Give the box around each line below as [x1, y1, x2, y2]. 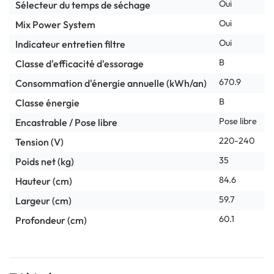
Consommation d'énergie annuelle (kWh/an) [15, 76, 207, 89]
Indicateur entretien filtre [15, 37, 125, 50]
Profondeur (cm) [15, 213, 87, 226]
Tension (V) [15, 135, 64, 148]
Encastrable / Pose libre [15, 116, 117, 128]
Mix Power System [15, 18, 95, 31]
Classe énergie [15, 96, 80, 109]
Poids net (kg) [15, 155, 74, 168]
